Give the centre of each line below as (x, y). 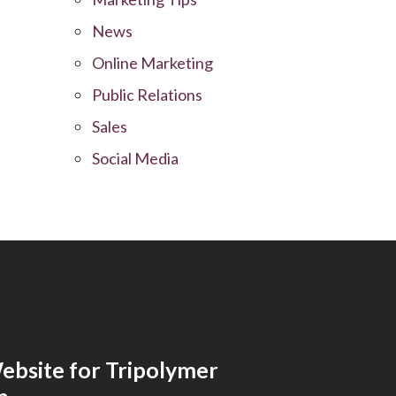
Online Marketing (153, 62)
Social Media (136, 158)
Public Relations (148, 94)
